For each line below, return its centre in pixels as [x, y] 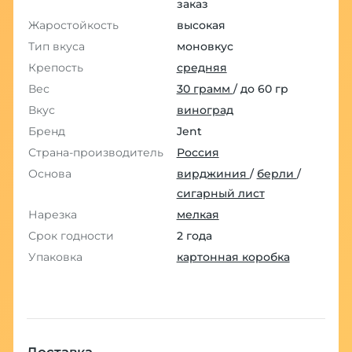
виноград [205, 110]
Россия [198, 153]
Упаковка [55, 257]
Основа [49, 174]
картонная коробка [233, 257]
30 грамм [205, 89]
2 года [194, 236]
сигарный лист [220, 194]
